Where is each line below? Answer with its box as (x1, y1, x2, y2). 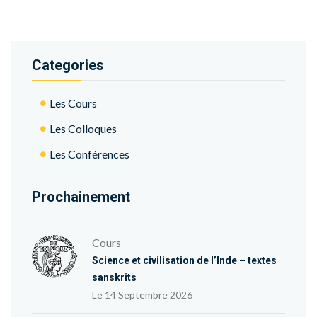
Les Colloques (50, 122, 117, 135)
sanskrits (92, 272, 137, 283)
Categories (42, 57, 104, 74)
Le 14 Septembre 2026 (97, 289, 192, 301)
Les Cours (50, 96, 97, 110)
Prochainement (41, 188, 130, 205)
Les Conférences (50, 147, 129, 161)
